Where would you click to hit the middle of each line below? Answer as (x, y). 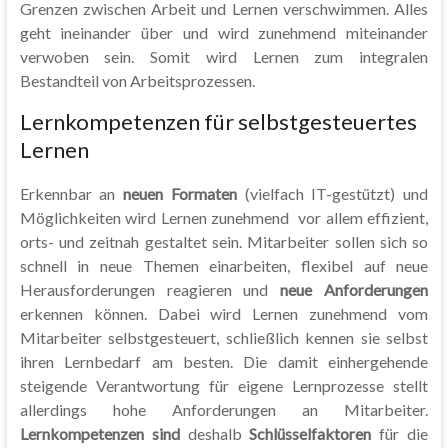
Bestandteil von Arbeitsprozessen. (137, 80)
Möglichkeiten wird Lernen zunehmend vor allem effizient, (224, 217)
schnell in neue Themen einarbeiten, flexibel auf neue (224, 265)
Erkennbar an (71, 193)
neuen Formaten (180, 193)
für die (400, 433)
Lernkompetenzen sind (99, 433)
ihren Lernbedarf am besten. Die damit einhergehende (224, 361)
